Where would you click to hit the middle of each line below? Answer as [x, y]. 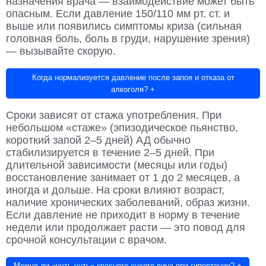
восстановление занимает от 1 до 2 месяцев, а [123, 177]
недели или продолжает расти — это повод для [126, 227]
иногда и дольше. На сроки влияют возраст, [115, 190]
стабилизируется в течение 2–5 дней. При [110, 152]
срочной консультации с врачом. [86, 240]
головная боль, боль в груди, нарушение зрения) [128, 39]
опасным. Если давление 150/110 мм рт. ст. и [118, 14]
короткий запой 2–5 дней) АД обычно [98, 140]
